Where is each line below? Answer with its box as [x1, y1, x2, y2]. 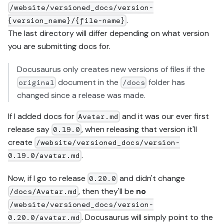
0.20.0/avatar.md [8, 213, 80, 222]
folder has [146, 76, 185, 87]
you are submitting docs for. [8, 40, 110, 51]
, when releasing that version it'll [81, 123, 197, 134]
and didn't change [117, 172, 185, 183]
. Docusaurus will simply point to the [81, 211, 213, 222]
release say [8, 123, 51, 134]
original [18, 78, 55, 87]
